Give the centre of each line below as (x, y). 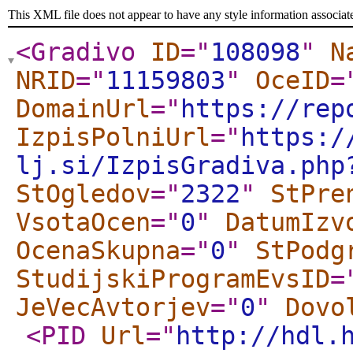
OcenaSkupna (98, 251)
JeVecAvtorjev (113, 307)
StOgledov (83, 194)
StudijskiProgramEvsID (173, 279)
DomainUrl (83, 109)
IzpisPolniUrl (113, 137)
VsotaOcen (83, 222)
